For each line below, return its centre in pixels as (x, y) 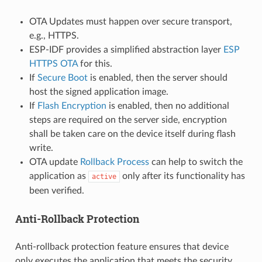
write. (41, 148)
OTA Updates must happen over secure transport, (130, 22)
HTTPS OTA (53, 64)
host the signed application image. (99, 92)
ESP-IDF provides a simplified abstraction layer (126, 50)
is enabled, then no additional (168, 106)
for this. (95, 64)
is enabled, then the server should (157, 78)
